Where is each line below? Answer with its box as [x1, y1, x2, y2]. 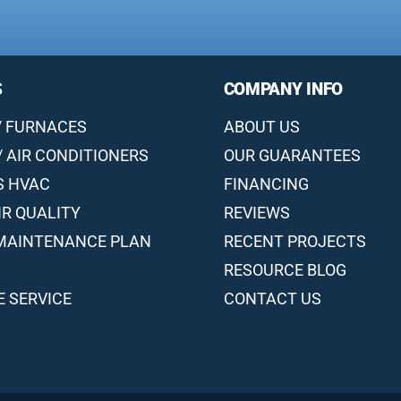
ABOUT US [223, 116, 300, 136]
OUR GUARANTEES [223, 145, 361, 165]
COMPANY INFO [223, 78, 344, 99]
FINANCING [223, 174, 309, 193]
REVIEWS [223, 202, 290, 222]
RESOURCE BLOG [223, 260, 346, 279]
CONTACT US [223, 288, 321, 308]
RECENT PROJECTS [223, 231, 366, 251]
